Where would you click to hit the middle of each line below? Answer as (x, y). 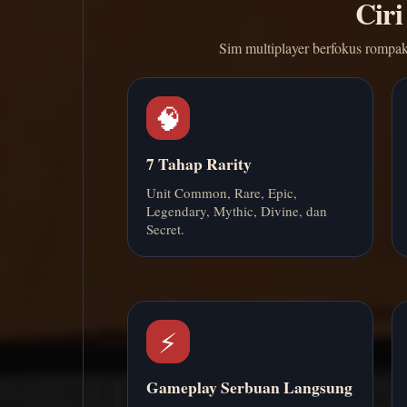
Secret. (165, 229)
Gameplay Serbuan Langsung (249, 387)
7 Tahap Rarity (199, 164)
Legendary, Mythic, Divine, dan (237, 211)
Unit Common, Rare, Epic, (222, 193)
